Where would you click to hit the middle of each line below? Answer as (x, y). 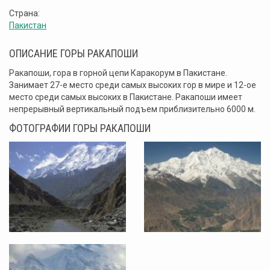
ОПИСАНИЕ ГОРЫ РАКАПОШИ (74, 54)
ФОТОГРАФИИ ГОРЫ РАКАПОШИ (80, 128)
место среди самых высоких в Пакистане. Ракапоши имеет (126, 97)
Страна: (24, 14)
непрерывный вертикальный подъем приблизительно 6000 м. (132, 109)
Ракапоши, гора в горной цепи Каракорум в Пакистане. (118, 73)
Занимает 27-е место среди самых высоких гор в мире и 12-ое (133, 85)
